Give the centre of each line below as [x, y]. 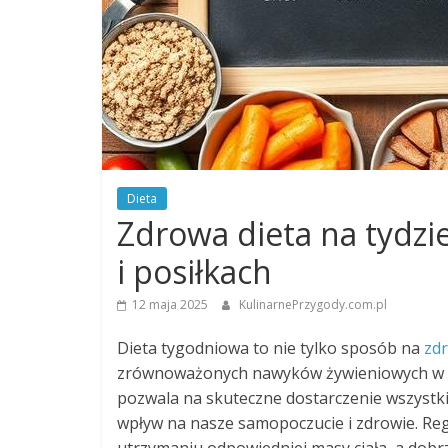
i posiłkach [194, 271]
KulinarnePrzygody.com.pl [313, 304]
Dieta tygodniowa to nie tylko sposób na [270, 348]
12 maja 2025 [170, 304]
